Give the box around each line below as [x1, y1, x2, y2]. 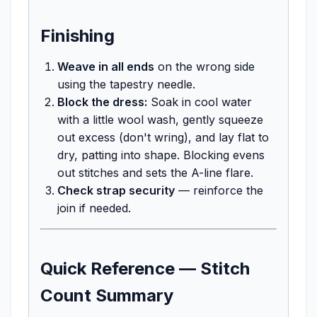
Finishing [40, 25, 115, 46]
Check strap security [57, 183, 175, 197]
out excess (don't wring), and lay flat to [57, 129, 269, 144]
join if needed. [57, 200, 131, 215]
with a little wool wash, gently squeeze [57, 112, 263, 127]
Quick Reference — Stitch [40, 258, 250, 279]
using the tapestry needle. [57, 76, 195, 91]
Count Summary [40, 284, 173, 306]
